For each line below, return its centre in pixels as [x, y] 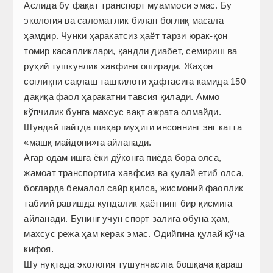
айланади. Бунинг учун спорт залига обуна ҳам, [127, 219]
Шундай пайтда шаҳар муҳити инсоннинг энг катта [133, 127]
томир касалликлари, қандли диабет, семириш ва [131, 51]
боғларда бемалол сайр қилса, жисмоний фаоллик [134, 188]
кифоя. [39, 249]
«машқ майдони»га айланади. [88, 143]
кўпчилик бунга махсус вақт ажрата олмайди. [122, 112]
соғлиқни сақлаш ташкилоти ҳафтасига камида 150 [135, 82]
